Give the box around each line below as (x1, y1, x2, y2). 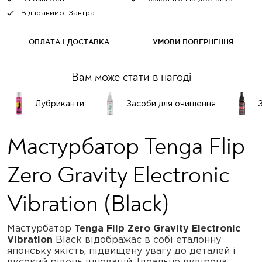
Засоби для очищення (126, 99, 216, 108)
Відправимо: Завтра (21, 9, 95, 16)
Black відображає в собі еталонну (53, 234, 221, 244)
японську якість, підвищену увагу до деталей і (7, 245, 236, 256)
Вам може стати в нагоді (71, 70, 191, 84)
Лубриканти (35, 99, 84, 108)
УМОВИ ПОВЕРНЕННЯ (152, 37, 234, 46)
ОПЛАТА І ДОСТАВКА (29, 37, 109, 46)
